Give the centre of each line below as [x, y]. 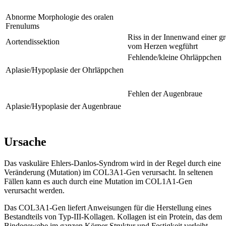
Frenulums [22, 26]
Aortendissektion [33, 42]
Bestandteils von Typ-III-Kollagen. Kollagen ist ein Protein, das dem [113, 217]
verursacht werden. [34, 191]
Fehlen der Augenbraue [165, 94]
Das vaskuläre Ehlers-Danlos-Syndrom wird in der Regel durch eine [112, 163]
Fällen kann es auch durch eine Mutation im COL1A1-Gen [98, 182]
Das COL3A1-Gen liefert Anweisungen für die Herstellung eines [108, 208]
